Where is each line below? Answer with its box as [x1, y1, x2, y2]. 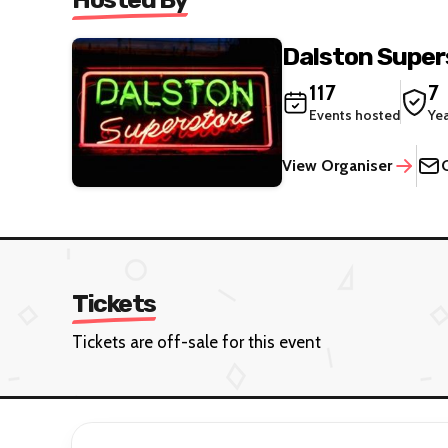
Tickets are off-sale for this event [72, 331, 321, 352]
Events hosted [309, 106, 400, 124]
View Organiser [282, 155, 392, 175]
